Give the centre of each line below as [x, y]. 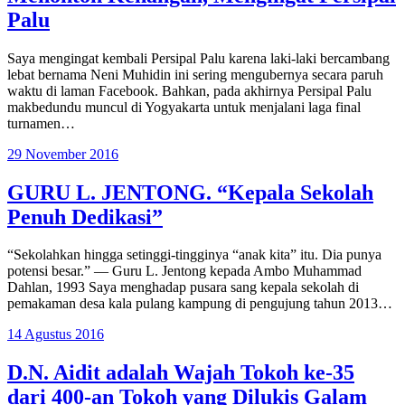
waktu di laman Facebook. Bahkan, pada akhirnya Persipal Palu [189, 90]
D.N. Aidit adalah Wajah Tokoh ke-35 [181, 373]
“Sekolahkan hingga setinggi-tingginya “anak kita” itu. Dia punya [194, 255]
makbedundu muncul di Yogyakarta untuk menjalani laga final [184, 107]
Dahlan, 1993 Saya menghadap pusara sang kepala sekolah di [183, 287]
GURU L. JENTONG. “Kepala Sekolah [190, 192]
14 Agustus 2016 [56, 334]
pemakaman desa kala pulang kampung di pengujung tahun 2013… [200, 304]
